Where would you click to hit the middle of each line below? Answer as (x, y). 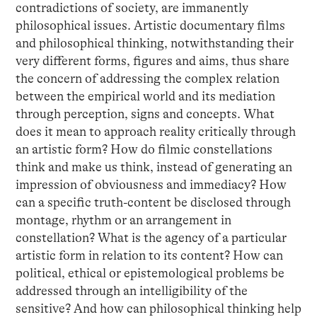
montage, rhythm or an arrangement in (123, 220)
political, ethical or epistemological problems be (150, 273)
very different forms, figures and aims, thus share (152, 60)
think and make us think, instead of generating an (154, 167)
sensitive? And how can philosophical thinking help (158, 308)
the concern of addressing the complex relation (147, 78)
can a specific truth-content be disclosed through (153, 202)
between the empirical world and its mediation (145, 96)
